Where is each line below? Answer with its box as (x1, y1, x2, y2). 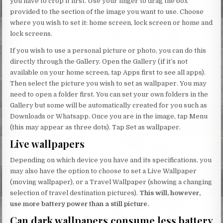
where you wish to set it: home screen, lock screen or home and (10, 18, 213, 26)
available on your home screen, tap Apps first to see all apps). (10, 68, 206, 76)
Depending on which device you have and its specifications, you (10, 156, 212, 164)
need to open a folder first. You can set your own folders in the (10, 90, 209, 98)
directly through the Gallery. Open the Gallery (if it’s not (10, 57, 188, 65)
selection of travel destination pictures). (10, 189, 140, 197)
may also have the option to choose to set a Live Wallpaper (10, 167, 197, 175)
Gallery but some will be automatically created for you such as (10, 101, 208, 109)
